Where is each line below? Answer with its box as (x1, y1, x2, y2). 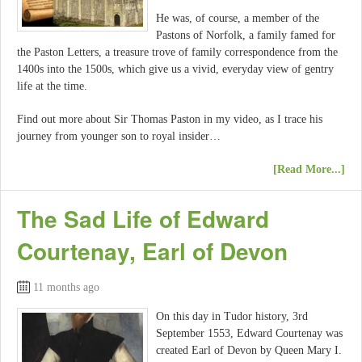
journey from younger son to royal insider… (17, 130, 221, 143)
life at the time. (17, 79, 87, 92)
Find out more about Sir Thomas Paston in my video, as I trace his (17, 113, 322, 126)
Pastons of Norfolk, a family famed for (156, 28, 335, 41)
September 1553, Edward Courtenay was (156, 326, 343, 339)
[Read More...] (273, 162, 345, 175)
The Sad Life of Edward (17, 201, 269, 235)
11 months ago (33, 280, 99, 293)
